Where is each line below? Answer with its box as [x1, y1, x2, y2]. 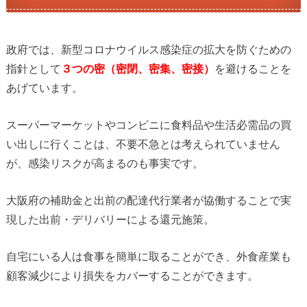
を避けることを [214, 62, 291, 75]
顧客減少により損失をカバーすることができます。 [5, 269, 258, 282]
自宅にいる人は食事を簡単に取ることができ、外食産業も [5, 250, 291, 263]
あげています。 [5, 81, 83, 94]
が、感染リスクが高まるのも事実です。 [5, 156, 204, 169]
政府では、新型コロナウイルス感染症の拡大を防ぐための [5, 42, 291, 56]
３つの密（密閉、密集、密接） [60, 62, 214, 75]
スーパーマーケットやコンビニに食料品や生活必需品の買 [5, 118, 291, 131]
